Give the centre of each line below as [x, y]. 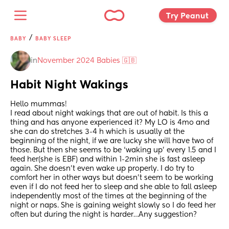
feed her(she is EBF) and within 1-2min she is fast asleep [108, 160]
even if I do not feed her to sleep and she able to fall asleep [113, 187]
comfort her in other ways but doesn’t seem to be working [112, 178]
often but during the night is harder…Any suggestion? [104, 215]
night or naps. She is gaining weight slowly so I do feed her [113, 206]
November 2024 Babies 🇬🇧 [87, 61]
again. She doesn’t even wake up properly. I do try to [102, 169]
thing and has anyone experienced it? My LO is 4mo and [110, 123]
